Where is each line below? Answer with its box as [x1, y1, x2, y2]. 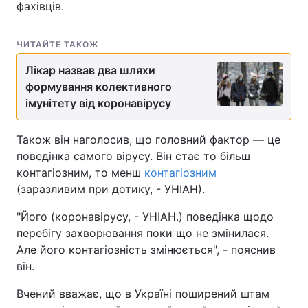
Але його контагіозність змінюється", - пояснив [16, 243, 276, 256]
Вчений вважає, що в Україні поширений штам [16, 287, 269, 300]
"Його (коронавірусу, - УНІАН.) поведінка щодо [16, 210, 274, 223]
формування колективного [25, 80, 172, 93]
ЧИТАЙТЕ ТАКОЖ [16, 39, 98, 49]
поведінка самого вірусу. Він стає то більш [16, 149, 250, 163]
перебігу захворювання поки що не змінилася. [16, 226, 269, 240]
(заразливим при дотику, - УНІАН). [16, 182, 205, 196]
